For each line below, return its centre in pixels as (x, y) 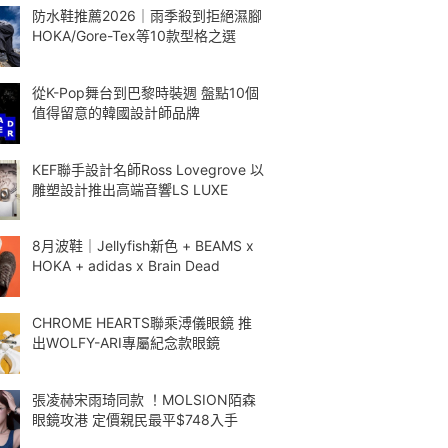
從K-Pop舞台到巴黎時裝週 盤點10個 (145, 92)
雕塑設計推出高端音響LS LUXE (130, 189)
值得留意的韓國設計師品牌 (116, 112)
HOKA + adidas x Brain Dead (126, 266)
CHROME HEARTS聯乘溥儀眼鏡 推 (142, 322)
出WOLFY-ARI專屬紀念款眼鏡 (126, 342)
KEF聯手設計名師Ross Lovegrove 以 (148, 169)
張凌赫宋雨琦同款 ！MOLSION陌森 (144, 399)
